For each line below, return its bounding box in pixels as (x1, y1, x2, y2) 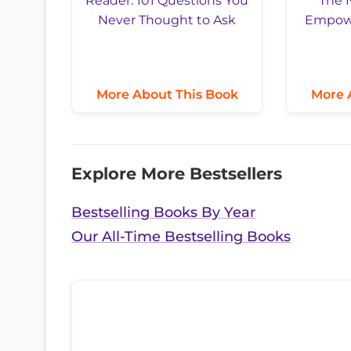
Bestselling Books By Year (71, 204, 255, 221)
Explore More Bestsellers (71, 163, 282, 183)
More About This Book (96, 86, 238, 102)
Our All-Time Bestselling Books (71, 228, 291, 245)
